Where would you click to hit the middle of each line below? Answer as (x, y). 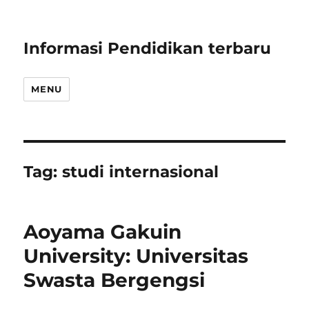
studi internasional (141, 172)
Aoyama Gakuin (103, 232)
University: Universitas (136, 256)
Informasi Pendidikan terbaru (148, 48)
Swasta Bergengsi (114, 280)
